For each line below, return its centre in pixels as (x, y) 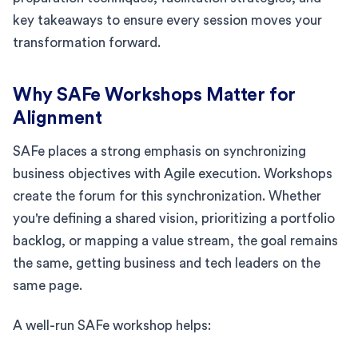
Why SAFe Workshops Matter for (154, 94)
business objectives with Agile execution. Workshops (173, 173)
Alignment (58, 117)
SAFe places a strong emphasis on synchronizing (159, 151)
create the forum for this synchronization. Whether (167, 196)
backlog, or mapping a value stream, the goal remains (175, 241)
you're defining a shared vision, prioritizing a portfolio (174, 218)
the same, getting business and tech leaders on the (167, 263)
